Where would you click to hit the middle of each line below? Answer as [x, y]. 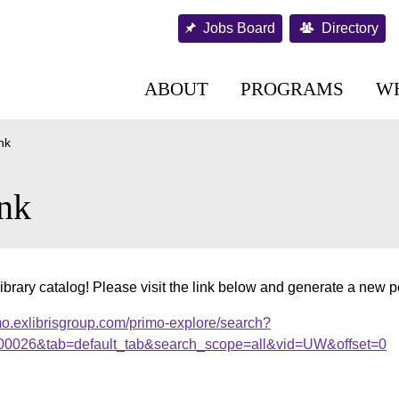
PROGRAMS [292, 89]
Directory [350, 28]
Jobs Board [239, 28]
